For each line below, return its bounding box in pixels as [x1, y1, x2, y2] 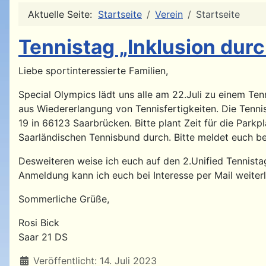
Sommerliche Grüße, [18, 192, 109, 205]
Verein [155, 8, 183, 20]
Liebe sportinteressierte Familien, [18, 64, 168, 77]
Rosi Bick [18, 216, 59, 229]
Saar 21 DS [18, 230, 68, 243]
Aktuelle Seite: [28, 8, 98, 20]
